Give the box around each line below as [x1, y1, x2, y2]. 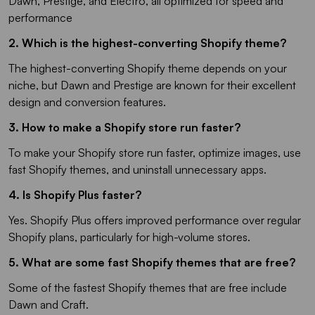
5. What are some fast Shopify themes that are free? [8, 255, 298, 269]
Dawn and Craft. [8, 297, 91, 311]
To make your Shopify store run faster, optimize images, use [8, 145, 301, 160]
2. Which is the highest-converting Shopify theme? [8, 35, 286, 50]
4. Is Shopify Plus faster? [8, 187, 141, 202]
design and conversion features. [8, 94, 166, 109]
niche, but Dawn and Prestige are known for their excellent [8, 77, 296, 92]
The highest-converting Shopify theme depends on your [8, 60, 287, 75]
